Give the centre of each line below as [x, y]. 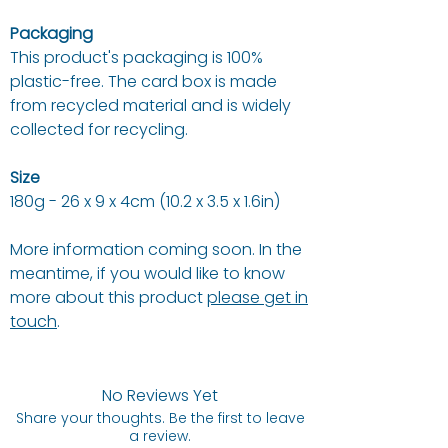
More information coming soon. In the [156, 250]
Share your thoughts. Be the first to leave [160, 418]
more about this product [108, 298]
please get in [257, 298]
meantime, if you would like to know [147, 274]
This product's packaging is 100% [136, 58]
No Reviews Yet [160, 396]
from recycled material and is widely [150, 106]
